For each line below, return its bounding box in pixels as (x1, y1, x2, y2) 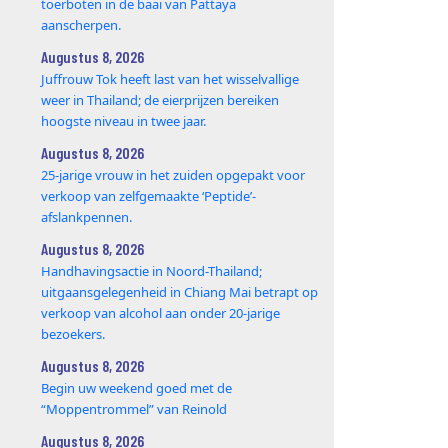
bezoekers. (41, 324, 106, 343)
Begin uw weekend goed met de (41, 378, 233, 397)
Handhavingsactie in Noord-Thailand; (41, 261, 263, 280)
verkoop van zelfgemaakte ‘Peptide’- (41, 186, 257, 205)
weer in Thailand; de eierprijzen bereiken (41, 90, 280, 109)
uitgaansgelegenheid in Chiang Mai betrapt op (41, 282, 319, 301)
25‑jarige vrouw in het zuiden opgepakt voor (41, 165, 306, 184)
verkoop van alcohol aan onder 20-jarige (41, 303, 281, 322)
